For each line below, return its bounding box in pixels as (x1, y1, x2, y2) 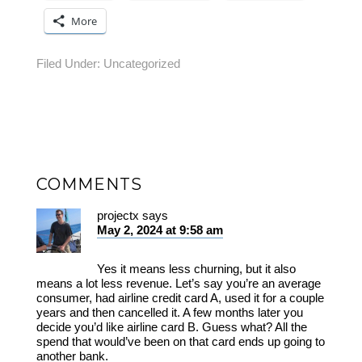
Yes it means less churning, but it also (96, 261, 296, 276)
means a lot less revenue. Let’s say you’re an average (36, 276, 321, 290)
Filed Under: (36, 56, 103, 70)
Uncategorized (103, 56, 180, 70)
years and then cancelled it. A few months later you (36, 305, 303, 319)
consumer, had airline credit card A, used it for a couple (36, 290, 324, 305)
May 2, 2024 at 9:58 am (96, 222, 223, 237)
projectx (96, 208, 139, 222)
